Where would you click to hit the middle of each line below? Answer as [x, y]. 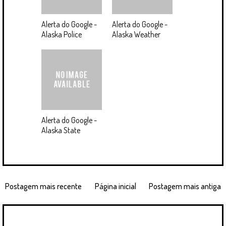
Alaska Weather [136, 35]
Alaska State [61, 130]
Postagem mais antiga [185, 186]
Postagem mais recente [43, 186]
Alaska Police [62, 35]
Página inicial [115, 186]
